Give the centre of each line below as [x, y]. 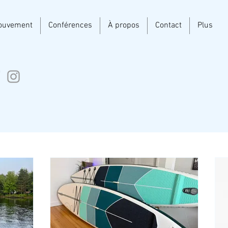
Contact [168, 25]
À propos [124, 25]
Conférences [70, 25]
